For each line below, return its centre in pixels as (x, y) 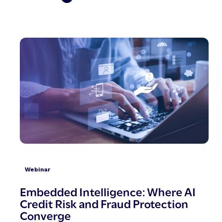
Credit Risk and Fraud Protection (104, 203)
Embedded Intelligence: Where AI (108, 191)
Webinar (37, 170)
